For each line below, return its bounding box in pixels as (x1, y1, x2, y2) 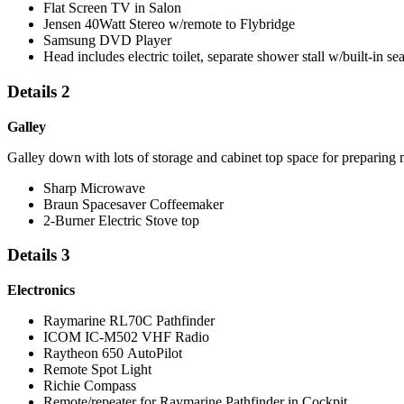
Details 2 (7, 81, 70, 101)
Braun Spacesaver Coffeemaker (43, 196, 224, 212)
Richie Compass (43, 378, 136, 394)
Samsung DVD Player (43, 32, 171, 49)
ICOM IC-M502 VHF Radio (43, 329, 209, 345)
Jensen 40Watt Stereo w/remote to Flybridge (43, 16, 295, 32)
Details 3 (7, 245, 70, 265)
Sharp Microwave (43, 179, 145, 196)
